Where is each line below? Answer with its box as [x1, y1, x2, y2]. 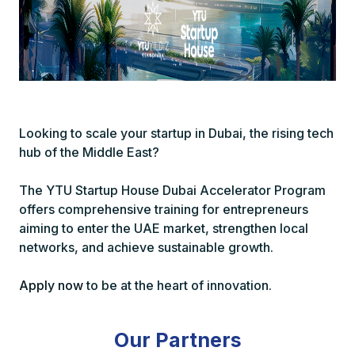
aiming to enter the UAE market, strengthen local [19, 219, 308, 236]
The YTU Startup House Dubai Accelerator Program [19, 181, 326, 198]
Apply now [19, 277, 83, 293]
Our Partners [113, 327, 242, 352]
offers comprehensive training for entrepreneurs [19, 200, 308, 217]
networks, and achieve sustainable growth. [19, 239, 273, 255]
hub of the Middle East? [19, 143, 159, 160]
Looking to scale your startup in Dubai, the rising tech [19, 124, 334, 141]
